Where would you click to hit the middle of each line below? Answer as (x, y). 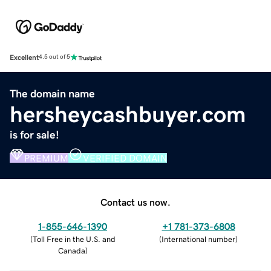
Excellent (24, 57)
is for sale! (34, 135)
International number (198, 239)
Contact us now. (135, 202)
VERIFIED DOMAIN (125, 158)
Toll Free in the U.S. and (74, 239)
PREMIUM (46, 158)
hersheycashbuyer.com (128, 114)
